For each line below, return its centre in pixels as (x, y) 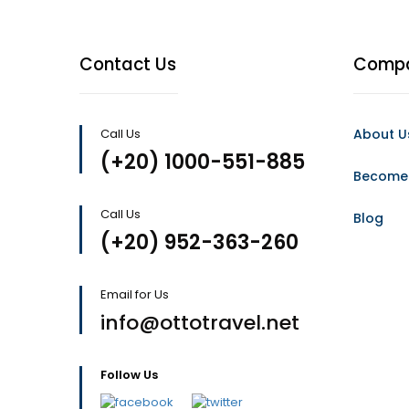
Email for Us (135, 294)
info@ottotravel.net (200, 323)
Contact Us (128, 64)
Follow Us (129, 375)
